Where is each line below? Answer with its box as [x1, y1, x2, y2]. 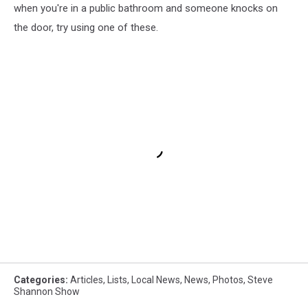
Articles [70, 274, 103, 286]
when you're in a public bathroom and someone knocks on [14, 1, 278, 14]
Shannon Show [14, 286, 80, 298]
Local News [131, 274, 180, 286]
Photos [212, 274, 243, 286]
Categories [14, 274, 65, 286]
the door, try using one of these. [14, 21, 158, 34]
